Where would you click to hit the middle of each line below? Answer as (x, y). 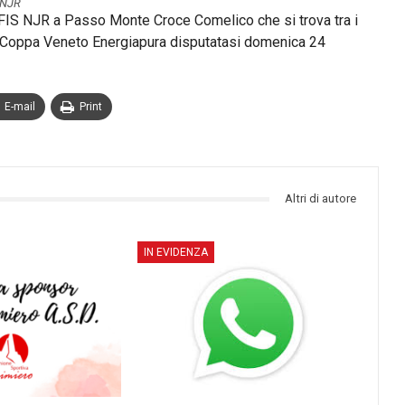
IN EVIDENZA (176, 252)
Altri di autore (321, 198)
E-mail (20, 107)
